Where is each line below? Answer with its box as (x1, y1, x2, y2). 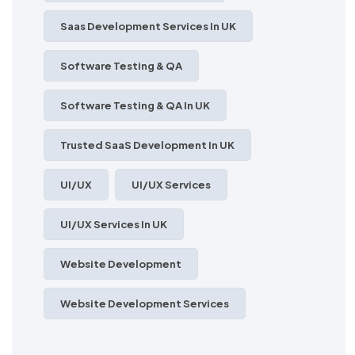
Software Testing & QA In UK (60, 98, 210, 112)
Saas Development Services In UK (60, 19, 236, 32)
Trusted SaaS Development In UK (60, 138, 235, 151)
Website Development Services (60, 296, 229, 310)
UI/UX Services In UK (60, 217, 167, 231)
